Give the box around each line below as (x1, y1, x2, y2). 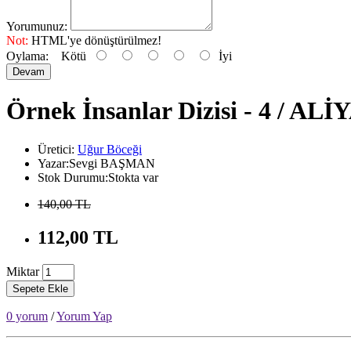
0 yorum (6, 309, 48, 323)
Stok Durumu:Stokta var (38, 170, 158, 184)
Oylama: (6, 49, 49, 63)
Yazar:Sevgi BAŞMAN (38, 156, 155, 170)
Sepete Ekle (13, 282, 68, 295)
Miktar (6, 264, 39, 278)
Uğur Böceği (78, 142, 142, 156)
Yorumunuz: (6, 19, 67, 33)
